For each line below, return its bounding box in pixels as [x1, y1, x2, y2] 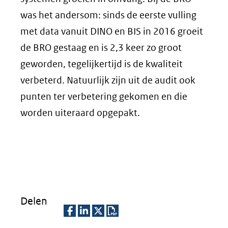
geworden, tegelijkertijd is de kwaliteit [20, 58, 183, 70]
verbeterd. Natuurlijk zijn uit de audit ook [20, 74, 195, 86]
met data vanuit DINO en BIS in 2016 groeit [20, 25, 203, 37]
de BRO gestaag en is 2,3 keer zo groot [20, 42, 182, 53]
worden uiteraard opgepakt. [20, 107, 140, 119]
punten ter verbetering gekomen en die [20, 91, 187, 102]
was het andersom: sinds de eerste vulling [20, 9, 196, 21]
